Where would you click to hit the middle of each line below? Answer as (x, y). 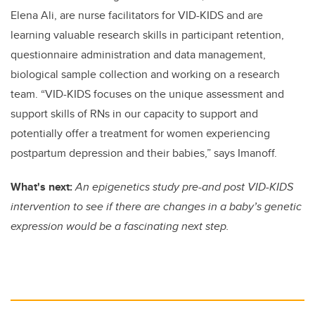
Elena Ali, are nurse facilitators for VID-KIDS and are (137, 15)
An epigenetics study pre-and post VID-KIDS (184, 187)
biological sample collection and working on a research (145, 75)
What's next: (41, 187)
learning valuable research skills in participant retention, (147, 35)
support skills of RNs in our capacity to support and (134, 114)
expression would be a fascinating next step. (120, 226)
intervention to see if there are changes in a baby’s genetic (156, 207)
